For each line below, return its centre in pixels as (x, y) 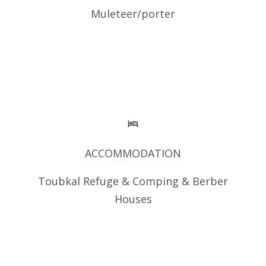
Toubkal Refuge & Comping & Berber (133, 181)
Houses (133, 199)
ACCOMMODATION (133, 153)
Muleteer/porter (133, 14)
